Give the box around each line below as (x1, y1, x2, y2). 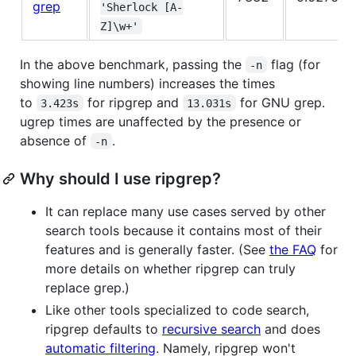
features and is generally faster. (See (45, 241, 269, 257)
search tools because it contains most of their (45, 222, 322, 238)
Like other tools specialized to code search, (45, 301, 309, 318)
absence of (20, 132, 91, 149)
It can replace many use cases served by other (45, 203, 326, 219)
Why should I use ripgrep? (20, 168, 221, 188)
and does (261, 320, 320, 337)
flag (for (266, 56, 324, 72)
